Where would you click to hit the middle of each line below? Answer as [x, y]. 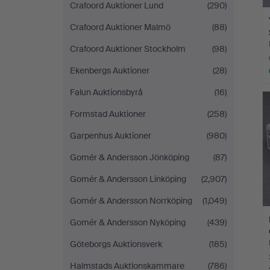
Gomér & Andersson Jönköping [130, 157]
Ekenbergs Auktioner [110, 71]
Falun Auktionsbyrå [106, 92]
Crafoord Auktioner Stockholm [128, 49]
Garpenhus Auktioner [111, 136]
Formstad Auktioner [108, 114]
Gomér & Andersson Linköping [128, 179]
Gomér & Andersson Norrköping [131, 201]
